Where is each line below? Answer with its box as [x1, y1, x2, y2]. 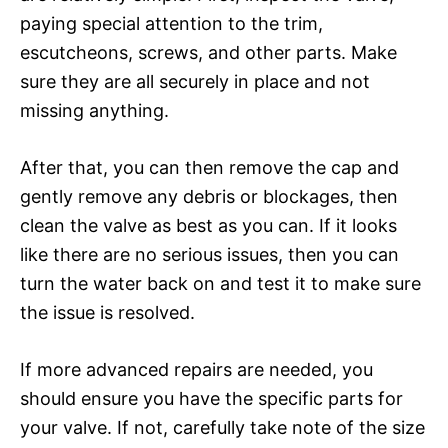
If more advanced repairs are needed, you [20, 358, 373, 380]
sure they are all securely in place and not [20, 70, 370, 92]
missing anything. [20, 99, 169, 121]
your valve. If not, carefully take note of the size [20, 416, 425, 438]
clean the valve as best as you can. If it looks [20, 214, 397, 236]
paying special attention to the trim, [20, 12, 323, 34]
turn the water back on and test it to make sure [20, 272, 421, 294]
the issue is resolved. [20, 301, 195, 323]
